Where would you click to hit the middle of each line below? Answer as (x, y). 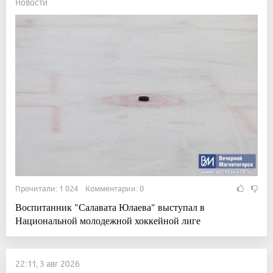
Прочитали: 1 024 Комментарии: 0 (80, 188)
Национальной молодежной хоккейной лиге (108, 220)
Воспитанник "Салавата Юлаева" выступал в (110, 207)
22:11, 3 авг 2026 (48, 263)
